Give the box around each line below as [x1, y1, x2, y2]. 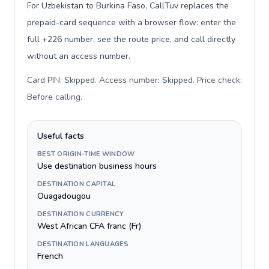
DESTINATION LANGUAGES [37, 240, 128, 249]
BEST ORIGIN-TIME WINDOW [37, 150, 135, 159]
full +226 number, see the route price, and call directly [27, 34, 235, 45]
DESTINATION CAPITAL [37, 180, 116, 189]
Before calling [27, 91, 80, 103]
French [37, 250, 63, 262]
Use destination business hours [37, 160, 157, 172]
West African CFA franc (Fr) [37, 220, 141, 232]
